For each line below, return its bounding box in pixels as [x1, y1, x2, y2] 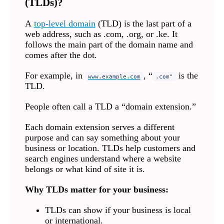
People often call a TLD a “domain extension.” [24, 101, 196, 112]
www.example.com [87, 72, 140, 80]
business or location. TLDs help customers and [24, 143, 195, 153]
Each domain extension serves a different [24, 122, 174, 132]
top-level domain [33, 18, 95, 29]
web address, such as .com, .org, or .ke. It [24, 29, 177, 39]
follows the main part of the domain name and [24, 39, 193, 50]
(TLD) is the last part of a [95, 18, 191, 29]
